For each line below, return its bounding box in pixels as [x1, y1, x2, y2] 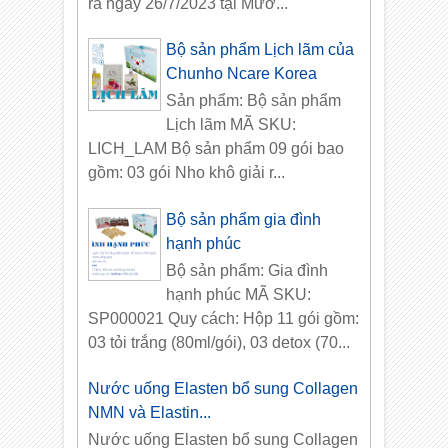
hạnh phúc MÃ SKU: [166, 285, 312, 303]
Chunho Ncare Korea [166, 65, 318, 83]
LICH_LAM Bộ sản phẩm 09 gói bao [88, 140, 345, 158]
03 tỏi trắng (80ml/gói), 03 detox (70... [88, 333, 351, 351]
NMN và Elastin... [88, 404, 212, 422]
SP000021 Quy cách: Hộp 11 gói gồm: [88, 309, 360, 327]
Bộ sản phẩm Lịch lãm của [166, 41, 355, 59]
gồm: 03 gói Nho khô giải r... [88, 164, 286, 182]
